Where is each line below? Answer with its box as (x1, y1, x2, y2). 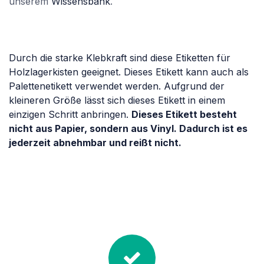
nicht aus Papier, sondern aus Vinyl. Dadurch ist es (9, 123, 247, 135)
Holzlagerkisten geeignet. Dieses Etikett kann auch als (9, 66, 249, 78)
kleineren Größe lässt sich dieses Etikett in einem (9, 94, 225, 107)
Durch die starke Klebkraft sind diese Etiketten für (9, 52, 230, 64)
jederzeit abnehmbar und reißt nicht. (9, 137, 181, 149)
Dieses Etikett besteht (131, 108, 237, 121)
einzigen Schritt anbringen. (9, 108, 131, 121)
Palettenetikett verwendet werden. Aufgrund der (9, 80, 225, 93)
